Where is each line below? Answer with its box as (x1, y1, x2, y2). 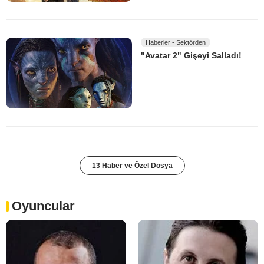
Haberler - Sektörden (146, 38, 206, 46)
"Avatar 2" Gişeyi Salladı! (141, 51, 242, 61)
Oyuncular (12, 199, 75, 214)
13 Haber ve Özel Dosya (91, 161, 173, 170)
